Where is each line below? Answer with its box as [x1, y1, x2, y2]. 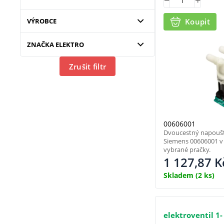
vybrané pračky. [163, 145, 210, 154]
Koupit [185, 16, 210, 27]
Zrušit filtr [68, 61, 106, 71]
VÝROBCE [26, 16, 56, 25]
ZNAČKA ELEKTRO [26, 40, 84, 49]
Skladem [163, 170, 193, 180]
